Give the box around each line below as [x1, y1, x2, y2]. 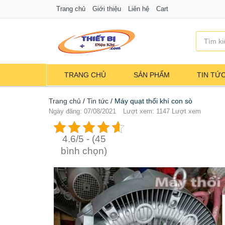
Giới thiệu [92, 5, 121, 13]
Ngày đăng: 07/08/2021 [49, 107, 116, 116]
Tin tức [87, 97, 108, 105]
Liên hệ [128, 5, 149, 13]
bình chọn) [61, 146, 107, 157]
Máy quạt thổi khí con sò [115, 97, 192, 105]
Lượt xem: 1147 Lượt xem [123, 107, 201, 116]
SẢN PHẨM [133, 71, 170, 79]
